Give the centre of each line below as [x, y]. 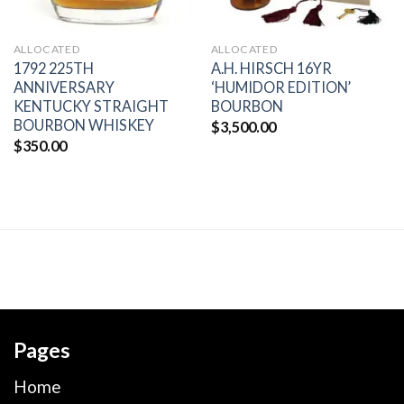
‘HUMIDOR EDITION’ [280, 87]
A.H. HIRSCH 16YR [271, 69]
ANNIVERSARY [64, 87]
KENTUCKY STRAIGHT [91, 106]
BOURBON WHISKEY [83, 125]
